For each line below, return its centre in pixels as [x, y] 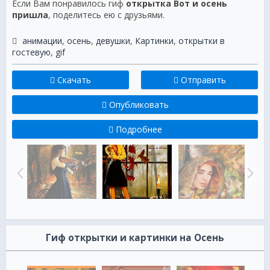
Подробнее [137, 130]
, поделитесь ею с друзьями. [106, 15]
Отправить [202, 80]
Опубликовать [137, 105]
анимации [42, 41]
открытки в [202, 41]
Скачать [73, 80]
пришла [30, 15]
